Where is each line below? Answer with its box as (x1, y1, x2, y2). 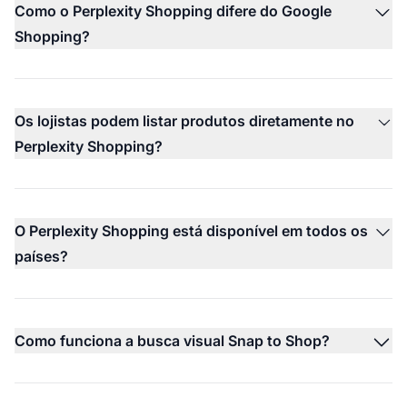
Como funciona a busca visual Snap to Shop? (15, 331, 330, 350)
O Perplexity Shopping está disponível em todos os (15, 221, 368, 240)
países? (15, 246, 68, 265)
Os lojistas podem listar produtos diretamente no (15, 111, 354, 130)
